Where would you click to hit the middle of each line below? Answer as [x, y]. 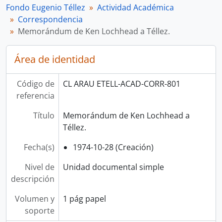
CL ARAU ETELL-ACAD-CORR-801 [121, 84]
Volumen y [34, 199]
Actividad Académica [136, 7]
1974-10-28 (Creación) [113, 147]
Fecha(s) [39, 147]
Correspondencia [50, 19]
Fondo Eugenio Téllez [46, 7]
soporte [39, 211]
